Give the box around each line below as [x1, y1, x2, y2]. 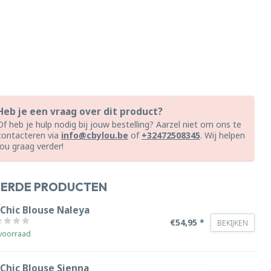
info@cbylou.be [61, 129, 128, 141]
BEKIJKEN [217, 217, 248, 227]
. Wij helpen [200, 129, 245, 141]
